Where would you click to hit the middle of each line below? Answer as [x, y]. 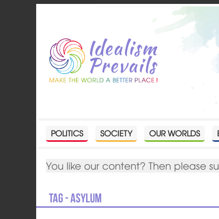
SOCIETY [116, 133]
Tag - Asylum [76, 198]
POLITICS [67, 133]
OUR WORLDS [175, 133]
